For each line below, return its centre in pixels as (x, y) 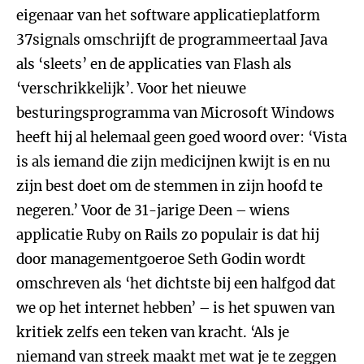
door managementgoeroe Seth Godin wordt (161, 259)
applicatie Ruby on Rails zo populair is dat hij (168, 235)
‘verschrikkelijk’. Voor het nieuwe (131, 89)
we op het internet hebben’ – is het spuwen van (175, 308)
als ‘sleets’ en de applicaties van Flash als (154, 64)
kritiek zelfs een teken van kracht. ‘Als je (153, 332)
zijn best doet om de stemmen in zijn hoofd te (169, 186)
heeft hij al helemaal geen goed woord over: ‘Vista (182, 137)
